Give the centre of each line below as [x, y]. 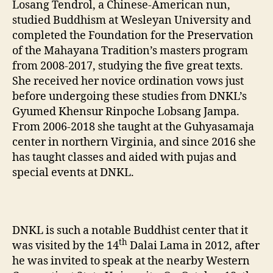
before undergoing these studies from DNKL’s [129, 97]
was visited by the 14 [66, 246]
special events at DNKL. [73, 173]
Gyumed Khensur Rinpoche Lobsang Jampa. [126, 112]
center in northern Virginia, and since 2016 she [134, 142]
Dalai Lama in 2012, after [193, 246]
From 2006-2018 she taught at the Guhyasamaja [133, 127]
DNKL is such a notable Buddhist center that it [130, 231]
